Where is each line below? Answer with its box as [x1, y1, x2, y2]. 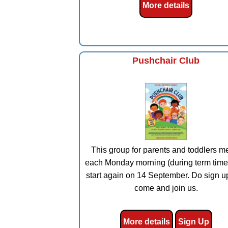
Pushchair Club [132, 55, 199, 66]
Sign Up [178, 217, 209, 226]
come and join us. [134, 184, 198, 193]
